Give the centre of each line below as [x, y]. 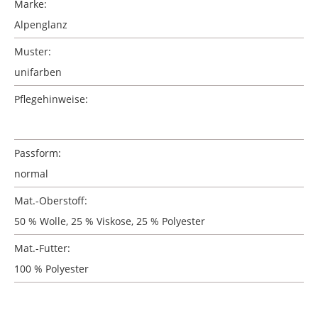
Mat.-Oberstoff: [51, 201]
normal [31, 174]
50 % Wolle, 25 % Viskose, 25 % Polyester [110, 221]
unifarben [38, 72]
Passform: [38, 153]
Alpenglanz [41, 24]
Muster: [33, 51]
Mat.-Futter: [42, 248]
